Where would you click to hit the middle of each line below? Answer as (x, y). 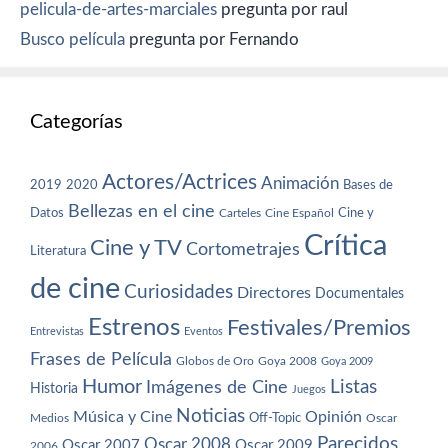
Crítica (345, 245)
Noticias (210, 415)
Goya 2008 (287, 360)
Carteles (240, 212)
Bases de (368, 184)
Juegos (309, 389)
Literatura (58, 250)
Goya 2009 (347, 361)
